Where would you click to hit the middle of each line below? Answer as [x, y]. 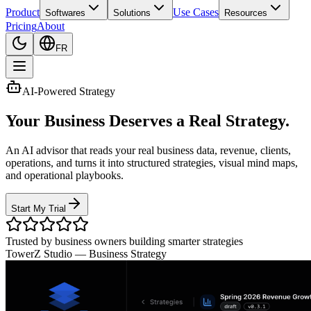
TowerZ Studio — [47, 253]
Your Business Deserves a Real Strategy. [148, 120]
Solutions [132, 13]
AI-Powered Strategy [69, 91]
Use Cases [196, 12]
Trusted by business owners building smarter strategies [124, 241]
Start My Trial [39, 208]
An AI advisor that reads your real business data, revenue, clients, [148, 150]
